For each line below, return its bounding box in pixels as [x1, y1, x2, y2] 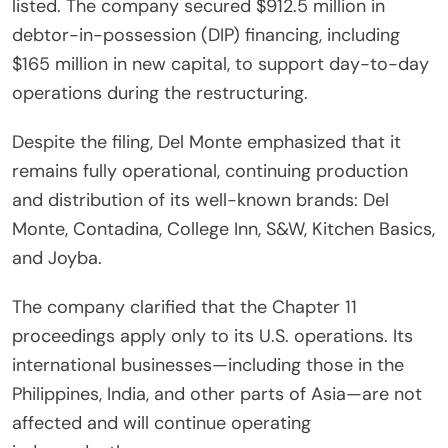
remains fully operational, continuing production [12, 159, 408, 184]
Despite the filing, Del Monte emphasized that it [12, 130, 401, 155]
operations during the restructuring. [12, 81, 308, 106]
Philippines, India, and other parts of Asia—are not [12, 382, 422, 407]
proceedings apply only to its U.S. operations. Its [12, 324, 413, 349]
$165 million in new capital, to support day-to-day [12, 52, 429, 77]
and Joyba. [12, 246, 102, 271]
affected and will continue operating [12, 411, 311, 436]
